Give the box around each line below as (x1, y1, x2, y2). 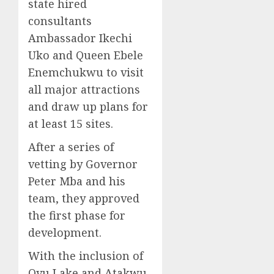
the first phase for (28, 207, 125, 223)
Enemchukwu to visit (28, 64, 144, 80)
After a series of (28, 139, 114, 154)
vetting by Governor (28, 156, 138, 171)
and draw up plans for (28, 98, 148, 114)
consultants (28, 13, 92, 28)
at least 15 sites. (28, 116, 113, 131)
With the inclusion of (28, 248, 143, 263)
